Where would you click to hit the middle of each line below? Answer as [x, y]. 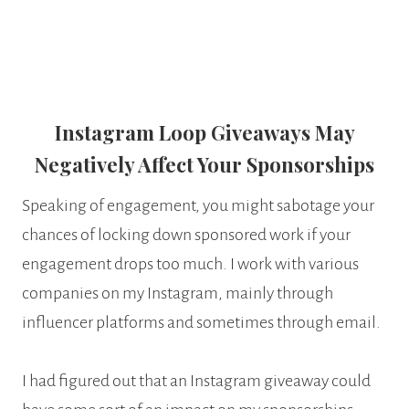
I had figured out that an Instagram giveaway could [196, 380]
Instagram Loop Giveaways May [204, 132]
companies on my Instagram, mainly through [178, 293]
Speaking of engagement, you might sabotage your [198, 205]
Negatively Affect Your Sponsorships [204, 164]
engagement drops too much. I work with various [190, 263]
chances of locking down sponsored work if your [186, 234]
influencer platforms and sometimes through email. [201, 322]
